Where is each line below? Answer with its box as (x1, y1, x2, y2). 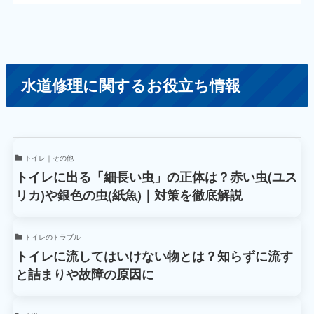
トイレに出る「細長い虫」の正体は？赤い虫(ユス (15, 168, 298, 186)
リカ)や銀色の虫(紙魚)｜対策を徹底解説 (15, 186, 243, 205)
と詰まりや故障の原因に (15, 265, 155, 284)
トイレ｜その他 (24, 153, 74, 163)
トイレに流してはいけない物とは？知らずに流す (15, 247, 294, 266)
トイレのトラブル (24, 232, 81, 243)
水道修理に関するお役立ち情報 (21, 74, 241, 97)
